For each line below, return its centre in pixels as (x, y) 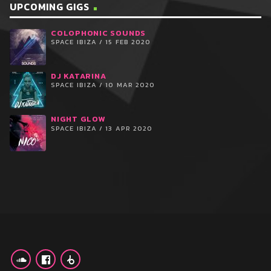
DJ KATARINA (79, 76)
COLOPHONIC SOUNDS (99, 33)
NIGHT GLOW (78, 119)
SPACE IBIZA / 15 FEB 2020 (101, 42)
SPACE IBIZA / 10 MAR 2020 (103, 85)
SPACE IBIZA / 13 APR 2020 (102, 128)
